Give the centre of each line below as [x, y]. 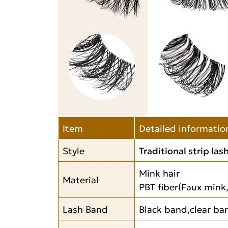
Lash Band [85, 208]
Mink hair [159, 172]
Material [81, 179]
